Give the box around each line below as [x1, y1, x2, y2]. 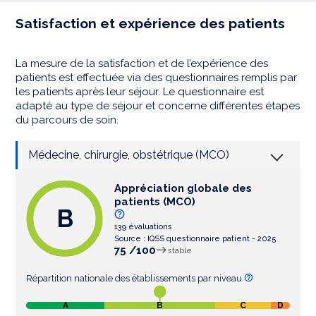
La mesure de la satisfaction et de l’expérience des [16, 57, 268, 70]
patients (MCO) [114, 195, 196, 209]
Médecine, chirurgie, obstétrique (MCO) [28, 148, 229, 162]
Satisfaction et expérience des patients [16, 16, 285, 31]
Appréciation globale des [114, 182, 253, 195]
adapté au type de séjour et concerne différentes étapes [16, 99, 300, 112]
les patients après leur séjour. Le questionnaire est [16, 85, 264, 98]
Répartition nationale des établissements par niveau [26, 273, 242, 284]
